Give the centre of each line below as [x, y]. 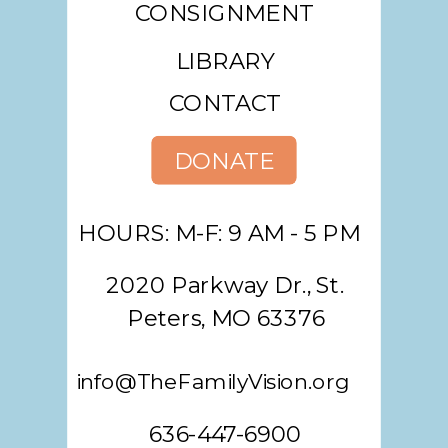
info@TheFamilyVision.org [212, 381]
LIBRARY [225, 61]
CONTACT [225, 103]
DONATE [224, 161]
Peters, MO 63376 [225, 318]
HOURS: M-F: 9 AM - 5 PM [219, 233]
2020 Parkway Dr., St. [225, 285]
